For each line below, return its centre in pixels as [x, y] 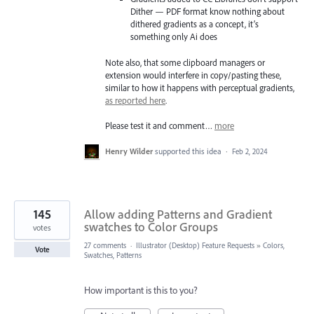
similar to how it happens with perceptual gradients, [200, 87]
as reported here [135, 100]
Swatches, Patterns [113, 255]
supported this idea [189, 151]
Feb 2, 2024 [250, 151]
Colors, [274, 245]
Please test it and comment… [160, 125]
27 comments [105, 245]
